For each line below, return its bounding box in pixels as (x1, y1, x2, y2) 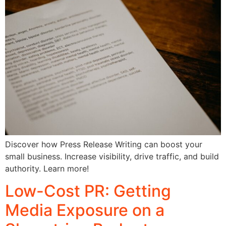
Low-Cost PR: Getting (5, 181, 171, 201)
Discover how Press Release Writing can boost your (5, 139, 202, 149)
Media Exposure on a (5, 200, 164, 220)
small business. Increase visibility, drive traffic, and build (5, 151, 219, 161)
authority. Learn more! (5, 163, 89, 174)
